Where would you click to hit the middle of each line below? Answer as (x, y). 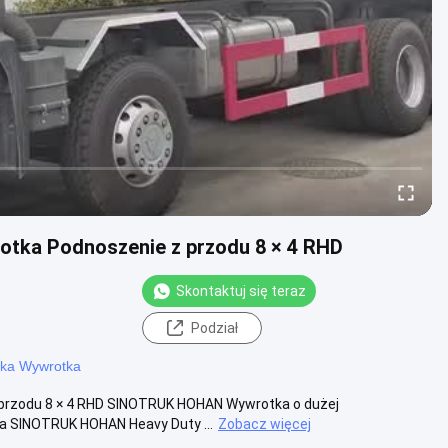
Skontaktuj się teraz (241, 290)
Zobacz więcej (264, 423)
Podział (214, 327)
